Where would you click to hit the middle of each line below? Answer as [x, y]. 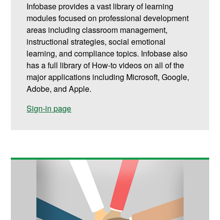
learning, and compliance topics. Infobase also [107, 53]
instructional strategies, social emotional [96, 41]
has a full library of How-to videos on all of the [106, 65]
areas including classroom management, [97, 29]
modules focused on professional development [108, 18]
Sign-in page [49, 108]
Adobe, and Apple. [59, 88]
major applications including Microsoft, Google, [108, 77]
